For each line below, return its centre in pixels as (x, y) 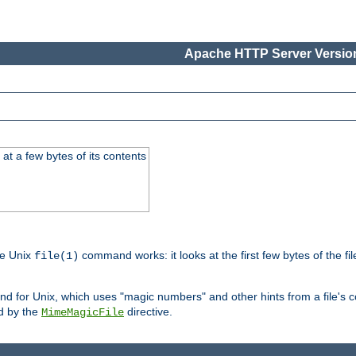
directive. (148, 312)
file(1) (56, 256)
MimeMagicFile (83, 313)
